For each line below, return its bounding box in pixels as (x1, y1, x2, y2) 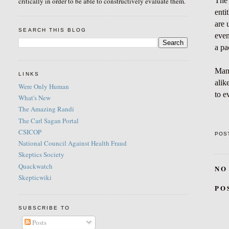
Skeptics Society (18, 150, 65, 159)
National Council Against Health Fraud (18, 139, 127, 148)
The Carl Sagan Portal (18, 116, 79, 125)
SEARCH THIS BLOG (18, 27, 86, 33)
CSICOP (18, 127, 42, 136)
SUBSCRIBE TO (18, 205, 70, 211)
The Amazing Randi (18, 104, 75, 114)
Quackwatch (18, 161, 53, 171)
